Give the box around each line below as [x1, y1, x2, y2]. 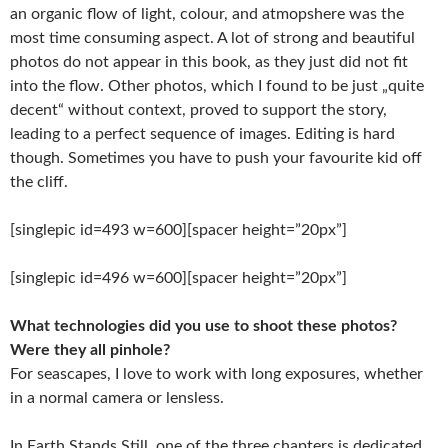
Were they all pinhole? [10, 342, 170, 358]
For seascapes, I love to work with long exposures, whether [10, 366, 423, 382]
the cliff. [10, 174, 68, 190]
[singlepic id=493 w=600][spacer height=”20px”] [10, 222, 347, 238]
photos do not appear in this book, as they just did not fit [10, 54, 408, 70]
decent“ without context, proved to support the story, [10, 102, 387, 118]
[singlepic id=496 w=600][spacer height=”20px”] [10, 270, 347, 286]
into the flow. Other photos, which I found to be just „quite [10, 78, 424, 94]
